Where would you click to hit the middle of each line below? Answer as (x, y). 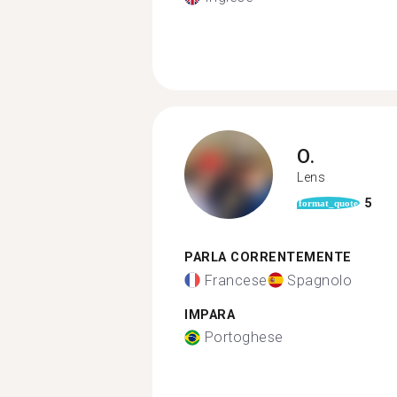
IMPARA (210, 315)
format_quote (328, 203)
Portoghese (244, 337)
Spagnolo (319, 280)
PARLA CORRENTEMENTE (268, 257)
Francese (236, 280)
